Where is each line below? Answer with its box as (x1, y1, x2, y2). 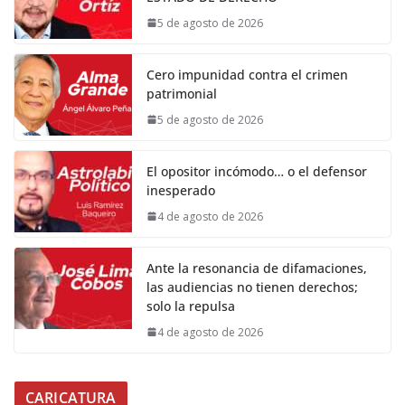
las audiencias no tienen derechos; (146, 278, 358, 296)
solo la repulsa (146, 297, 235, 315)
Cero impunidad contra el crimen (146, 65, 348, 83)
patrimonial (146, 84, 217, 102)
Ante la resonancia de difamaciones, (146, 259, 367, 277)
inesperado (146, 181, 215, 199)
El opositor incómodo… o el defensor (146, 162, 367, 180)
